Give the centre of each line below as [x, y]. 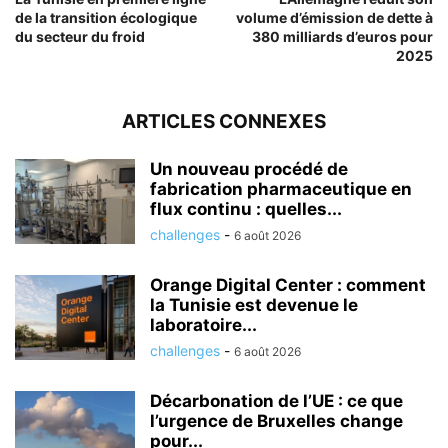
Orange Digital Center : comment [288, 284]
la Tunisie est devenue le [254, 304]
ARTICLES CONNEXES [224, 121]
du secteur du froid [80, 36]
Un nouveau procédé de [249, 168]
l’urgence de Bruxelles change [276, 420]
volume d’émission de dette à [334, 17]
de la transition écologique [106, 17]
